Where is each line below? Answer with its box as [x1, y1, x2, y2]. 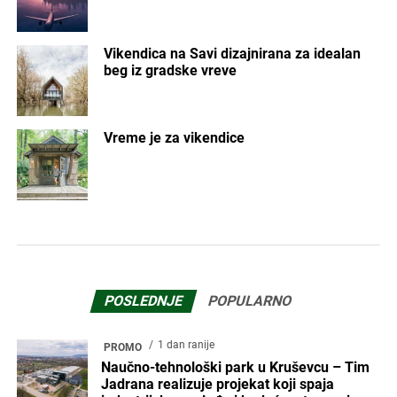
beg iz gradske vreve [104, 62, 237, 80]
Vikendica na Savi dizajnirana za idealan [104, 45, 362, 63]
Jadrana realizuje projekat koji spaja [100, 376, 334, 393]
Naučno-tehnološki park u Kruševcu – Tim [100, 359, 370, 377]
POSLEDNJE [103, 292, 186, 310]
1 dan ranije [157, 339, 214, 352]
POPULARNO [206, 292, 295, 310]
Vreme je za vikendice [104, 129, 245, 147]
